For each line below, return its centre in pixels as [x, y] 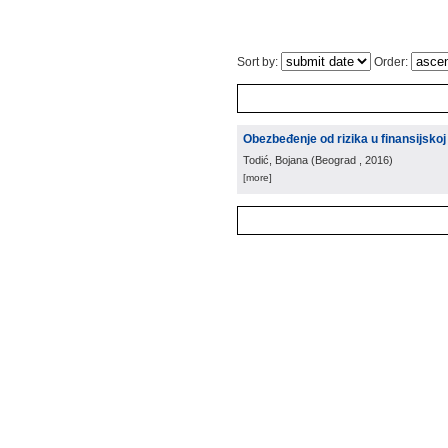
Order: [391, 62]
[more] [257, 177]
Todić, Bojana [275, 160]
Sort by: [259, 62]
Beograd [335, 160]
